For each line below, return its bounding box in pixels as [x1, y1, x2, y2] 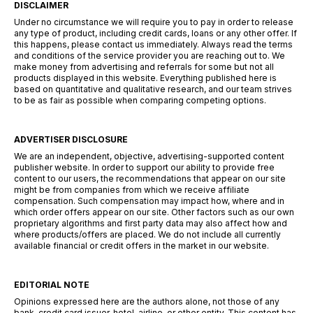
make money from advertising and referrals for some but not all [14, 61, 274, 72]
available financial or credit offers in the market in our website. [14, 240, 269, 251]
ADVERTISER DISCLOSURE [14, 133, 128, 145]
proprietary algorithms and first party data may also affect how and [14, 217, 287, 228]
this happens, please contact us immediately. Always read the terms [14, 38, 293, 50]
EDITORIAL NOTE [14, 279, 89, 290]
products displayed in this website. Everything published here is [14, 72, 277, 83]
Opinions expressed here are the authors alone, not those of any [14, 296, 279, 307]
